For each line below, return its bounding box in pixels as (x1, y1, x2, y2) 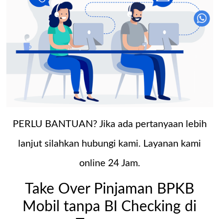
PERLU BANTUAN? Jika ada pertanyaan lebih (12, 119, 207, 129)
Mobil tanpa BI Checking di (22, 199, 197, 214)
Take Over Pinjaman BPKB (25, 181, 194, 197)
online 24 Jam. (79, 158, 140, 168)
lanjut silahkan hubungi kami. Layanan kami (18, 138, 201, 149)
